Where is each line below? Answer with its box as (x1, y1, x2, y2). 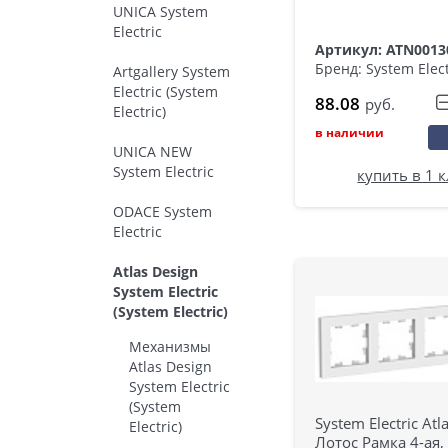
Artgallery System (113, 62, 230, 81)
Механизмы (129, 337, 211, 356)
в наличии (315, 124, 385, 142)
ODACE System (113, 202, 212, 221)
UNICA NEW (113, 142, 192, 161)
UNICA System (113, 2, 208, 21)
